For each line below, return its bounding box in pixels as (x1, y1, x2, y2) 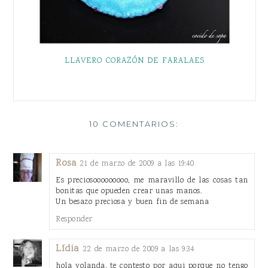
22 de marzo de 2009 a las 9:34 (82, 243, 194, 255)
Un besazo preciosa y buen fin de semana (56, 196, 209, 208)
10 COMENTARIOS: (89, 118, 179, 129)
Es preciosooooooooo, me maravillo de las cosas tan (56, 174, 248, 186)
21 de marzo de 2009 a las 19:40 (80, 157, 194, 169)
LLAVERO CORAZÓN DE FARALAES (65, 54, 205, 67)
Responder (56, 213, 93, 225)
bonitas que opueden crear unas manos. (56, 185, 202, 197)
